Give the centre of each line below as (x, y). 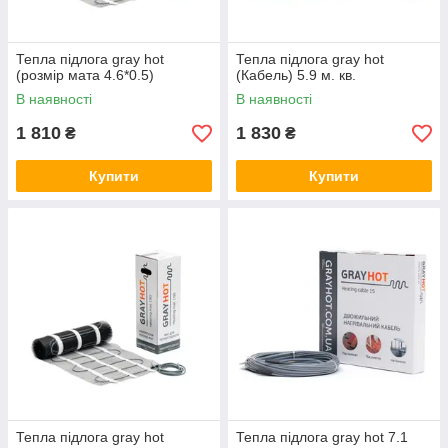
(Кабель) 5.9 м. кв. (296, 75)
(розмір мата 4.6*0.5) (85, 75)
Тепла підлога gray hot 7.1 (322, 437)
